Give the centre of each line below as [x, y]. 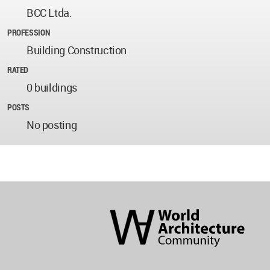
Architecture [130, 200]
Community [129, 212]
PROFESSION [29, 33]
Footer [121, 224]
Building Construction [77, 50]
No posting [52, 125]
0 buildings [52, 88]
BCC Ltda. [49, 13]
